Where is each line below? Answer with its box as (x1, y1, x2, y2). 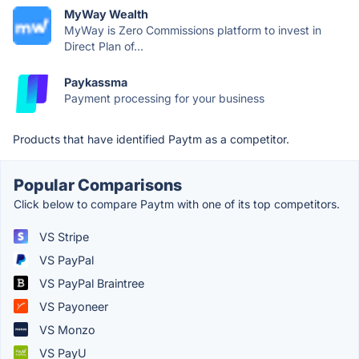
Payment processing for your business (64, 91, 264, 105)
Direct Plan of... (64, 38, 143, 53)
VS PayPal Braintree (36, 276, 144, 290)
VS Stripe (36, 229, 89, 244)
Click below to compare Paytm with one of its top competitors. (14, 196, 340, 211)
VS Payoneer (36, 299, 108, 313)
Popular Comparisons (14, 175, 182, 195)
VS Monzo (36, 322, 95, 337)
